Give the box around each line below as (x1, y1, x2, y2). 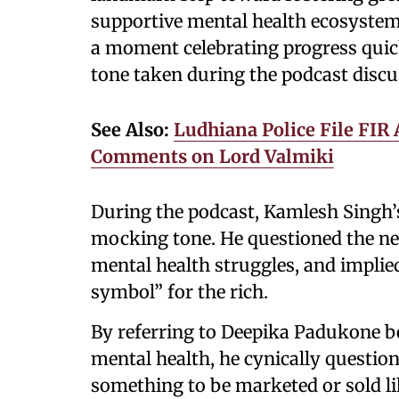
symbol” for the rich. (91, 281, 273, 303)
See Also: (91, 118, 174, 141)
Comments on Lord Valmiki (91, 145, 334, 167)
